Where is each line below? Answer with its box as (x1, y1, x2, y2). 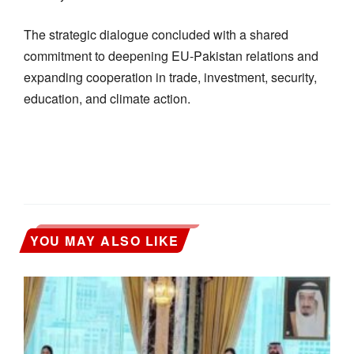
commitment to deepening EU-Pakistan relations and (24, 46, 318, 65)
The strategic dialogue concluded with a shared (24, 24, 288, 43)
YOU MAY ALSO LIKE (30, 231, 179, 250)
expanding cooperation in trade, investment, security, (24, 67, 317, 86)
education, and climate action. (24, 88, 190, 107)
